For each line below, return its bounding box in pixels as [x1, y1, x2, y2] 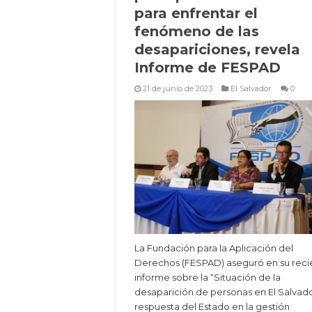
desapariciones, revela [134, 41, 300, 58]
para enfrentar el [134, 5, 258, 22]
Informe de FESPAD [134, 59, 281, 76]
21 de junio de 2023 [143, 84, 212, 93]
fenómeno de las [134, 23, 259, 40]
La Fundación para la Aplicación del [134, 242, 293, 254]
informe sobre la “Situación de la [134, 272, 281, 283]
